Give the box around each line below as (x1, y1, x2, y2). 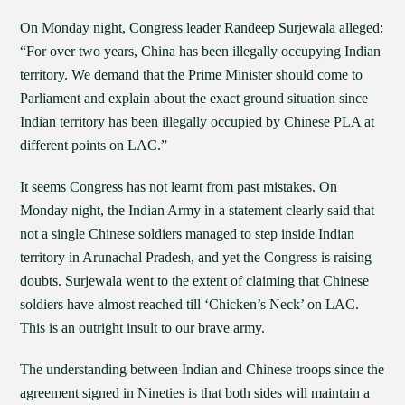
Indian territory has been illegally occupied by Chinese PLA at (20, 114, 375, 129)
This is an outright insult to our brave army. (20, 320, 266, 335)
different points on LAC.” (20, 137, 168, 153)
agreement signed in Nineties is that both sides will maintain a (20, 385, 371, 400)
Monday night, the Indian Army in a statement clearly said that (20, 202, 375, 218)
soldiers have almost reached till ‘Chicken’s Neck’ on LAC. (20, 297, 360, 312)
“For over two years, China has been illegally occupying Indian (20, 43, 381, 59)
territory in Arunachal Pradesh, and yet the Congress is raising (20, 250, 372, 265)
